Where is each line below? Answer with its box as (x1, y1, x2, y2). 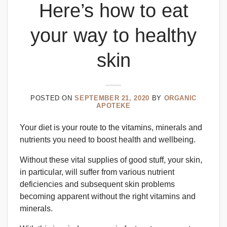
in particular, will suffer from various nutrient (20, 167, 174, 176)
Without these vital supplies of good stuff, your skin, (20, 155, 202, 164)
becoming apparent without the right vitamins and (20, 192, 196, 201)
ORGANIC (164, 94, 197, 102)
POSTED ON (30, 94, 75, 102)
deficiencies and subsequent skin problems (20, 179, 175, 188)
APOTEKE (96, 101, 131, 109)
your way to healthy (30, 24, 197, 46)
